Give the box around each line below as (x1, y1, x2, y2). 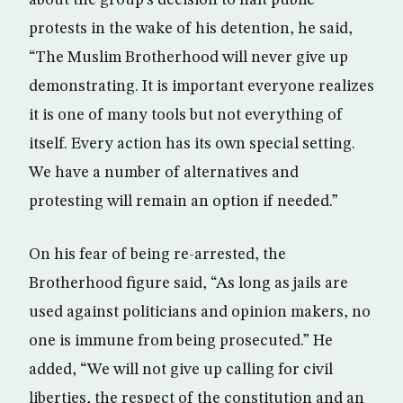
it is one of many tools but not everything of (29, 107, 343, 123)
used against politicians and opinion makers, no (29, 304, 371, 320)
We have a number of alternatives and (29, 165, 299, 181)
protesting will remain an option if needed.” (29, 193, 338, 210)
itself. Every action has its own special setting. (29, 136, 355, 152)
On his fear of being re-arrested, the (29, 246, 286, 263)
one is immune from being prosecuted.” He (29, 333, 333, 349)
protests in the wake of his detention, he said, (29, 21, 353, 37)
